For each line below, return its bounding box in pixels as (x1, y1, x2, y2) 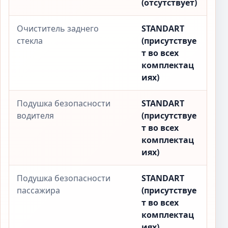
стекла (17, 35, 43, 46)
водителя (17, 110, 54, 121)
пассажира (17, 185, 60, 196)
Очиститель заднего (17, 23, 99, 34)
